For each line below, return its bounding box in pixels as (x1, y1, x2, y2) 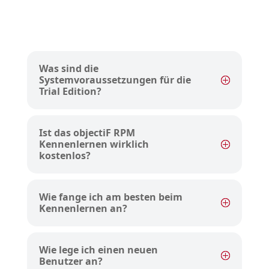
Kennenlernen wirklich (38, 138, 149, 151)
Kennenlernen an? (38, 202, 127, 216)
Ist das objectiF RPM (38, 126, 135, 140)
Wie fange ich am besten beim (38, 190, 183, 204)
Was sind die (38, 62, 98, 76)
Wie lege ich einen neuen (38, 243, 158, 257)
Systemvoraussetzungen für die (38, 73, 191, 87)
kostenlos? (38, 149, 91, 163)
